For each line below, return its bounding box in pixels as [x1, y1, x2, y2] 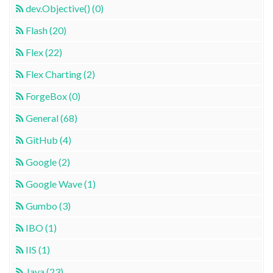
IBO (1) [26, 221, 57, 233]
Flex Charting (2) [26, 68, 95, 80]
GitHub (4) [26, 133, 71, 146]
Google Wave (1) [26, 177, 96, 190]
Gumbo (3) [26, 199, 71, 211]
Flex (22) [26, 46, 62, 58]
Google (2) [26, 155, 70, 168]
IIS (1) [26, 243, 50, 255]
